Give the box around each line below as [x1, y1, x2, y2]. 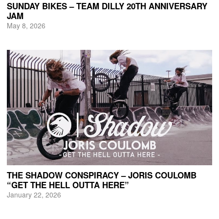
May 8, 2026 [6, 20, 45, 30]
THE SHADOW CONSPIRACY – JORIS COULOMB [6, 169, 197, 181]
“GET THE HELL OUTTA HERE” [6, 179, 129, 191]
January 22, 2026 [6, 190, 61, 200]
